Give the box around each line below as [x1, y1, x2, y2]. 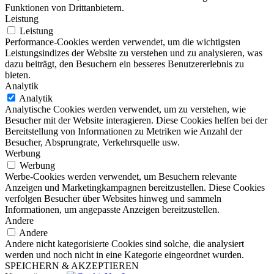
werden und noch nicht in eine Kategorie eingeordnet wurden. [5, 250, 244, 261]
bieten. [5, 70, 31, 81]
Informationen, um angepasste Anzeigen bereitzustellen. [5, 204, 220, 215]
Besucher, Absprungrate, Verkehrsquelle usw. [5, 137, 180, 148]
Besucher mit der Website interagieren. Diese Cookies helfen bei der [5, 115, 267, 126]
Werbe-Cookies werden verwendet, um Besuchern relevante [5, 171, 237, 182]
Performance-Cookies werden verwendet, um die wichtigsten [5, 37, 240, 48]
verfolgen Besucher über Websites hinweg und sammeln [5, 193, 221, 204]
